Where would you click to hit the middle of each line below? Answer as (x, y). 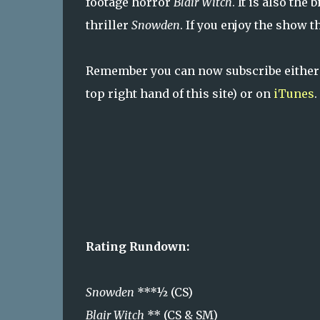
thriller (108, 25)
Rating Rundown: (137, 246)
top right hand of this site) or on (179, 94)
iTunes (294, 94)
